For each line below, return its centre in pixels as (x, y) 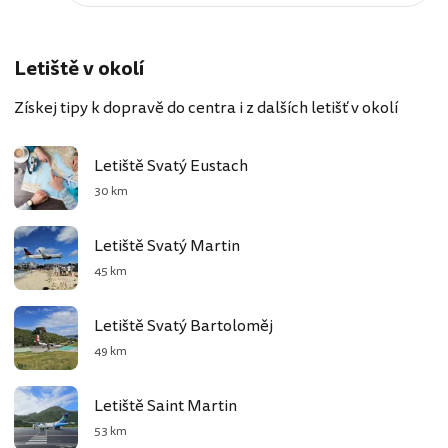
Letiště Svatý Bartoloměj (183, 325)
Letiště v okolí (79, 68)
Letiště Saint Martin (165, 405)
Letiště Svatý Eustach (171, 165)
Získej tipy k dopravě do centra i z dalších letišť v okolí (206, 107)
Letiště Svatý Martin (167, 245)
